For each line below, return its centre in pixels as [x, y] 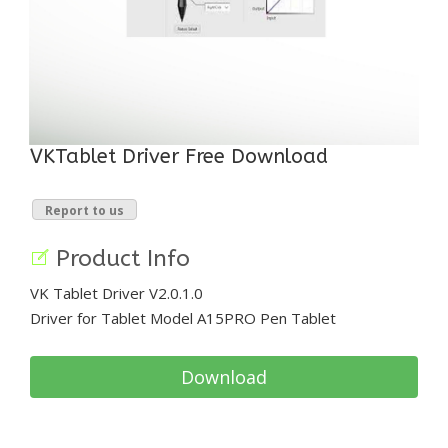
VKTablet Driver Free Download [179, 156]
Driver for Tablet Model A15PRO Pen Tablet [183, 317]
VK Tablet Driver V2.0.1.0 [116, 292]
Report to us [84, 210]
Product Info [123, 258]
